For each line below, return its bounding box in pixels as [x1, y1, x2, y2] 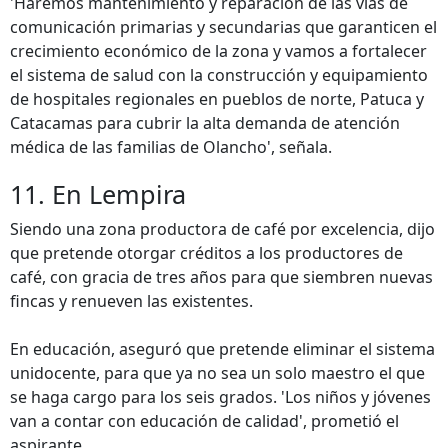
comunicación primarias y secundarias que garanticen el [10, 16, 437, 38]
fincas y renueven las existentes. [10, 290, 253, 312]
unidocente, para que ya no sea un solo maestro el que [10, 362, 425, 384]
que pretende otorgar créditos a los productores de [10, 242, 403, 264]
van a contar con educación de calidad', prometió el [10, 410, 399, 432]
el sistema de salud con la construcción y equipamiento [10, 64, 428, 86]
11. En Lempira [10, 177, 186, 211]
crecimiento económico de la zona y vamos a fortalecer [10, 40, 427, 62]
